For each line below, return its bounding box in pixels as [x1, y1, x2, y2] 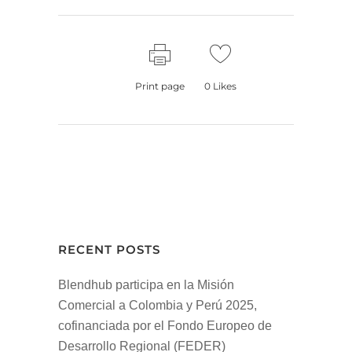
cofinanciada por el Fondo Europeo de [58, 319, 272, 332]
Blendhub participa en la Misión [58, 278, 234, 291]
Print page [135, 80, 185, 92]
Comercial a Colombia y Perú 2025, [58, 299, 257, 312]
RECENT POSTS [58, 242, 160, 257]
